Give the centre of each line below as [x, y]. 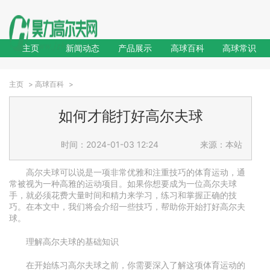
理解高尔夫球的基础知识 [72, 241]
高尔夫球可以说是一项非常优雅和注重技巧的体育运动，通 [136, 172]
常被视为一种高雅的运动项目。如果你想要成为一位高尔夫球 [123, 184]
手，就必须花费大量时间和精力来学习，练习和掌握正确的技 [123, 195]
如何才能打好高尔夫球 [130, 116]
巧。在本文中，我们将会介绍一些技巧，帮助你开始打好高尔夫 [127, 206]
